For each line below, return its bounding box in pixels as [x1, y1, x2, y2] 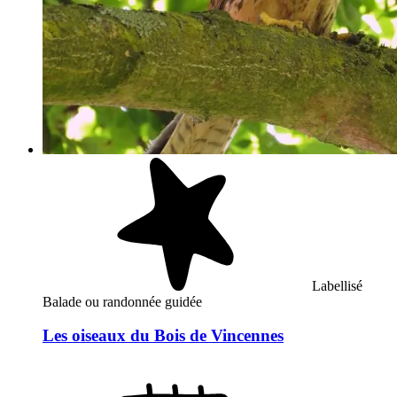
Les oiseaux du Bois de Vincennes [43, 326, 284, 346]
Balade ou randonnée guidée [43, 293, 202, 309]
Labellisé [312, 277, 362, 293]
